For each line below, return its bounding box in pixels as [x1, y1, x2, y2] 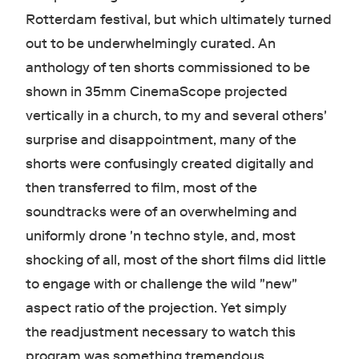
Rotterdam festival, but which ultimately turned [25, 11, 332, 29]
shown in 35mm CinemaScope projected [25, 83, 288, 101]
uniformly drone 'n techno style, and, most [25, 228, 296, 245]
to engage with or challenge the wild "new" [25, 276, 297, 293]
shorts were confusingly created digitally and [25, 155, 314, 173]
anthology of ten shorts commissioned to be [25, 59, 310, 77]
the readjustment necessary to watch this [25, 324, 296, 341]
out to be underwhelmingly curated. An [25, 35, 276, 53]
